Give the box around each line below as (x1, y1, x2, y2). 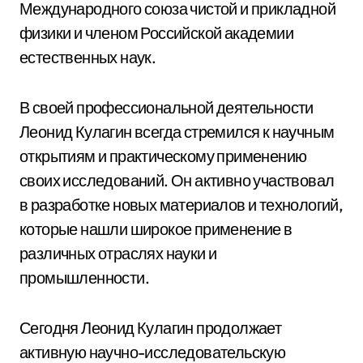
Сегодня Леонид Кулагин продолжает (19, 318, 282, 338)
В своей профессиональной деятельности (19, 97, 314, 117)
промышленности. (19, 267, 149, 288)
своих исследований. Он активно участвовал (19, 170, 335, 190)
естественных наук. (19, 47, 156, 67)
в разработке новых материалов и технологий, (19, 194, 344, 215)
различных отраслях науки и (19, 243, 217, 263)
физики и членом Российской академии (19, 23, 293, 43)
